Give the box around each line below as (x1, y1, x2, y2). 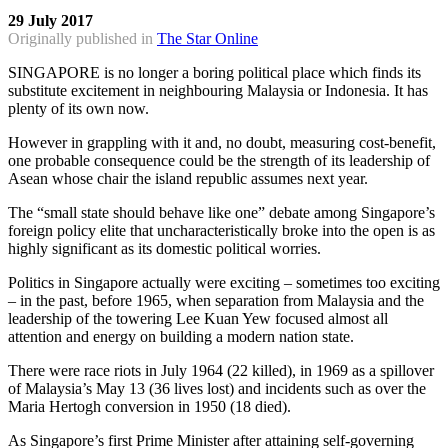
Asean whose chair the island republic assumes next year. (8, 170, 368, 188)
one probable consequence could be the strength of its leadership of (8, 152, 430, 170)
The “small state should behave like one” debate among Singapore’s (8, 204, 435, 222)
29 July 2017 (8, 12, 93, 30)
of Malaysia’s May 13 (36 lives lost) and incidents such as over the (8, 380, 426, 398)
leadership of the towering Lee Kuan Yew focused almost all (8, 310, 388, 328)
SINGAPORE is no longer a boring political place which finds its (8, 64, 421, 82)
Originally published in (8, 30, 157, 48)
